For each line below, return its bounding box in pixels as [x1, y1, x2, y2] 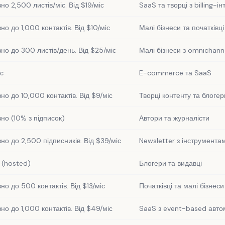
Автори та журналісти [139, 114, 209, 123]
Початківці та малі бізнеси [139, 181, 224, 190]
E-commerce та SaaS [139, 68, 211, 77]
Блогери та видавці [139, 159, 202, 168]
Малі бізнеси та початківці [139, 23, 224, 32]
